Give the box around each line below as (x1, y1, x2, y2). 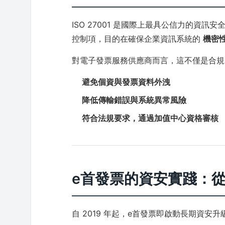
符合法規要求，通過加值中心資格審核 (82, 113, 219, 123)
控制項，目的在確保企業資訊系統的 (72, 34, 203, 44)
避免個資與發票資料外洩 (82, 77, 171, 87)
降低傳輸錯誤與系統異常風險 (82, 95, 187, 105)
